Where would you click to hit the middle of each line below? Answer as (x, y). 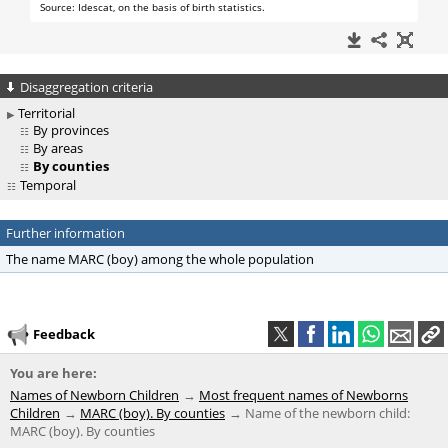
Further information (65, 233)
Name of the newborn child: (327, 413)
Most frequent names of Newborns (303, 395)
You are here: (53, 373)
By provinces (71, 130)
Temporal (48, 185)
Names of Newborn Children (94, 395)
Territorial (46, 113)
